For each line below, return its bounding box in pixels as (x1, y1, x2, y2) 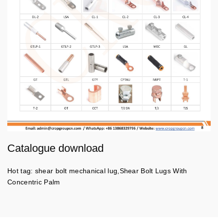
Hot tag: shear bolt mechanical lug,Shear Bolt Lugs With (7, 166, 187, 175)
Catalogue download (7, 142, 104, 154)
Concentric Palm (7, 178, 60, 186)
